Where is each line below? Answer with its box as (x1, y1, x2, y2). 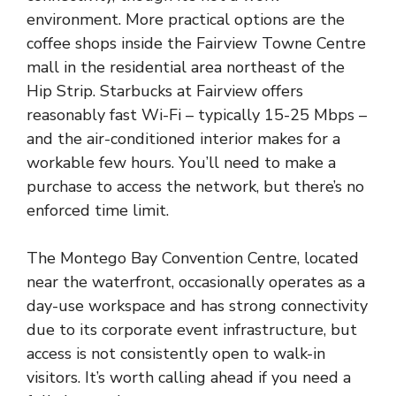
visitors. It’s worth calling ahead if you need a (27, 367, 351, 388)
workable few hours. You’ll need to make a (27, 152, 336, 173)
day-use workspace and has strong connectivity (27, 295, 368, 316)
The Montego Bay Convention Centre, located (27, 247, 359, 269)
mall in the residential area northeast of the (27, 57, 345, 78)
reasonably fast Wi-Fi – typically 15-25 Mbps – (27, 104, 367, 126)
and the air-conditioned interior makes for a (27, 128, 340, 149)
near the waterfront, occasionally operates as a (27, 271, 365, 293)
